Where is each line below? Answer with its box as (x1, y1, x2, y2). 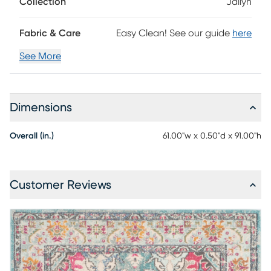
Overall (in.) (10, 132, 54, 140)
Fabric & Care (19, 28, 80, 38)
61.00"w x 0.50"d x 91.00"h (163, 132, 261, 140)
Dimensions (10, 102, 72, 114)
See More (19, 51, 61, 61)
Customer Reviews (10, 179, 111, 191)
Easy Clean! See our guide (116, 28, 230, 38)
